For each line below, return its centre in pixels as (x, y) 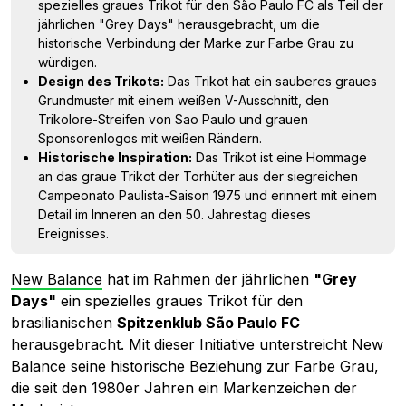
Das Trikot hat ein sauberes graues (271, 81)
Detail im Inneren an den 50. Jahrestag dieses (174, 214)
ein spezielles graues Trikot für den (179, 301)
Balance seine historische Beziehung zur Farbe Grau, (195, 366)
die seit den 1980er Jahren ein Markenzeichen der (184, 388)
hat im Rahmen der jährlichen (208, 279)
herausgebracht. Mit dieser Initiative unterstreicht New (197, 344)
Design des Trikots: (101, 81)
